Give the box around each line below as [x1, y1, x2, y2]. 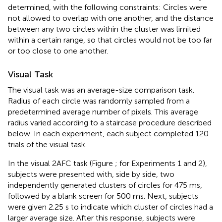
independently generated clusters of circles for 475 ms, [8, 180, 202, 190]
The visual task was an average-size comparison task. [8, 85, 194, 95]
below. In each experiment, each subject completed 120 [8, 128, 209, 138]
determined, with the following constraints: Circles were [8, 2, 207, 12]
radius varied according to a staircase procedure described [8, 117, 212, 127]
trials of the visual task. [8, 139, 87, 149]
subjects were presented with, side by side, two [8, 169, 174, 179]
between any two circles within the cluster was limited [8, 24, 201, 34]
